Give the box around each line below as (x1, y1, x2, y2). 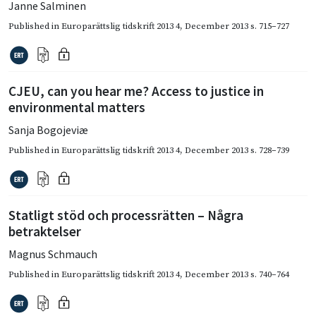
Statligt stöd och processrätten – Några (8, 206, 243, 224)
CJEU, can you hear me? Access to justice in (8, 82, 264, 99)
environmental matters (8, 98, 145, 116)
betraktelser (8, 222, 81, 240)
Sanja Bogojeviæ (8, 122, 88, 137)
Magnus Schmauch (8, 246, 97, 261)
